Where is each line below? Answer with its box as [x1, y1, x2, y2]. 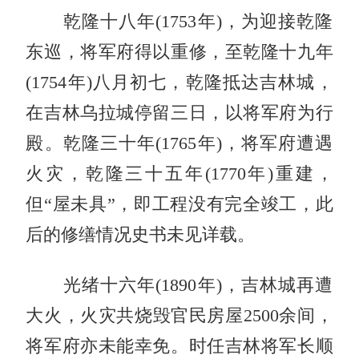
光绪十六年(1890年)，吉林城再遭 [26, 276, 333, 296]
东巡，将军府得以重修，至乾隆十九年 [26, 42, 333, 63]
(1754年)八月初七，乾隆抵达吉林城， [26, 73, 333, 93]
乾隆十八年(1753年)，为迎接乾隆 [26, 12, 333, 32]
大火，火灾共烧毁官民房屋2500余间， [26, 306, 333, 326]
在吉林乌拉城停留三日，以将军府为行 [26, 103, 333, 123]
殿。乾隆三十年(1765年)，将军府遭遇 [26, 134, 333, 154]
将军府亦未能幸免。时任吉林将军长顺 [26, 337, 333, 357]
